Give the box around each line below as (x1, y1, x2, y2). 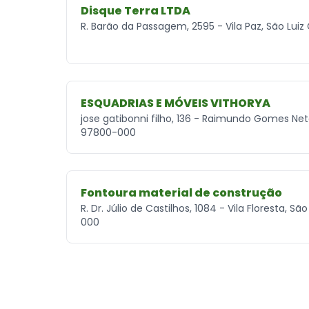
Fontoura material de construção (81, 184, 282, 201)
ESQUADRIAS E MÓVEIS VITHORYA (81, 94, 270, 111)
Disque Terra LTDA (81, 2, 190, 19)
